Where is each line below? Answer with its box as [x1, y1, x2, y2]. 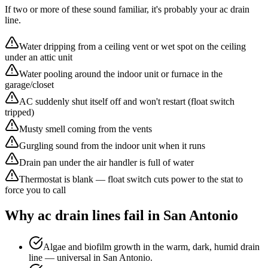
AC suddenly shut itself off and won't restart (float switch [19, 96, 234, 107]
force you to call [5, 185, 66, 196]
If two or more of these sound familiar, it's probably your [5, 4, 220, 15]
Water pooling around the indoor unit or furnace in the [19, 69, 223, 80]
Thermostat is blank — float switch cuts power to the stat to [19, 174, 243, 185]
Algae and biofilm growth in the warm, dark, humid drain [43, 242, 260, 252]
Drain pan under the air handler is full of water [19, 157, 194, 168]
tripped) [5, 107, 34, 118]
